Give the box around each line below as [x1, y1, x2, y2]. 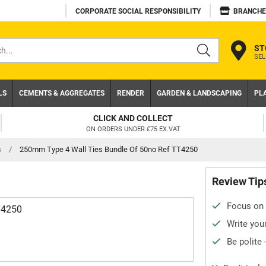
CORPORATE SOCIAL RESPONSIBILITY [75, 7, 201, 15]
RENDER [117, 89, 144, 97]
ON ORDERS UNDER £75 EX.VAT [85, 125, 180, 133]
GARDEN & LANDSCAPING [157, 89, 242, 97]
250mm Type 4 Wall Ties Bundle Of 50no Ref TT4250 [20, 145, 198, 154]
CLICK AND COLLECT [93, 113, 173, 123]
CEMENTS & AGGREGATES [19, 89, 104, 97]
